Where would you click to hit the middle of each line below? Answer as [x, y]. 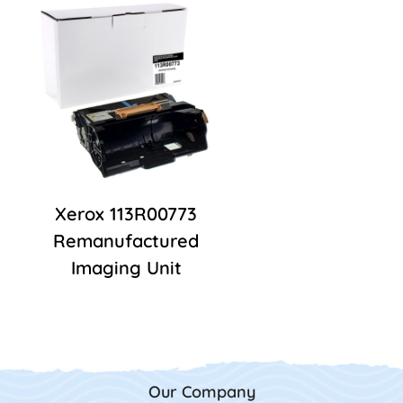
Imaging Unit [126, 268]
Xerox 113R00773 [126, 214]
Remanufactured [126, 241]
